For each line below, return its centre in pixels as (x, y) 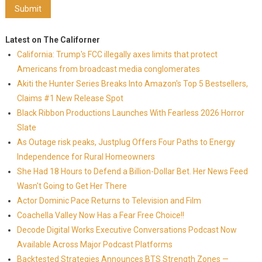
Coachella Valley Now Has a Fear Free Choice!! (100, 215)
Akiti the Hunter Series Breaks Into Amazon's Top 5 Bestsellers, (132, 84)
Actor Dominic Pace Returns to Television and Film (109, 201)
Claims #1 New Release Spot (70, 98)
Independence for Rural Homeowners (86, 157)
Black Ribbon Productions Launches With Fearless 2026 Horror (130, 113)
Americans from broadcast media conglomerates (108, 69)
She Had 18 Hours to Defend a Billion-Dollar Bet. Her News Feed (132, 171)
